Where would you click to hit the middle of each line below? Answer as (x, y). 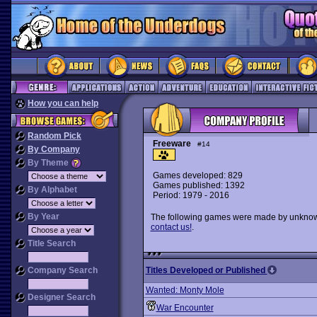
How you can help (63, 103)
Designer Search (60, 297)
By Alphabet (51, 190)
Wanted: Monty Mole (185, 290)
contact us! (171, 227)
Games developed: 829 (197, 175)
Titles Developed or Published (206, 270)
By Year (42, 217)
